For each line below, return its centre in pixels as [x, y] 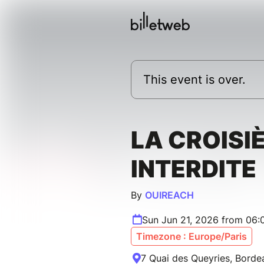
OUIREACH [169, 195]
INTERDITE [194, 169]
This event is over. [194, 80]
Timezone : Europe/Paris [192, 237]
